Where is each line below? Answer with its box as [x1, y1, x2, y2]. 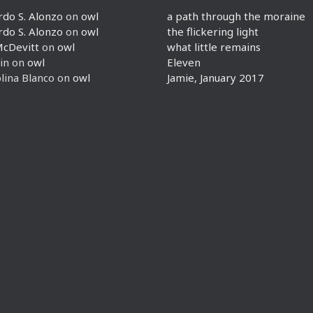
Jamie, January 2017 [167, 71, 264, 85]
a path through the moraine [167, 9, 305, 23]
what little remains [167, 40, 261, 54]
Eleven [167, 55, 201, 69]
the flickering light [167, 24, 259, 38]
